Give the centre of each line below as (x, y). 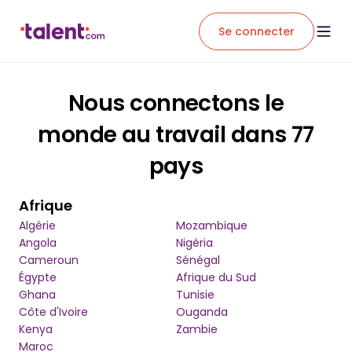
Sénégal (198, 260)
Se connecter (257, 31)
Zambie (197, 329)
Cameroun (49, 260)
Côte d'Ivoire (53, 312)
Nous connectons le (176, 103)
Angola (38, 243)
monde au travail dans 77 (176, 135)
